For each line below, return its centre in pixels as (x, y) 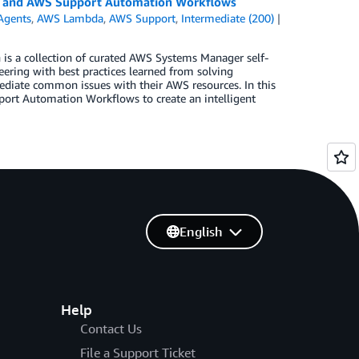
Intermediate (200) (228, 18)
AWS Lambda (71, 18)
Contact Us (111, 329)
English (201, 232)
